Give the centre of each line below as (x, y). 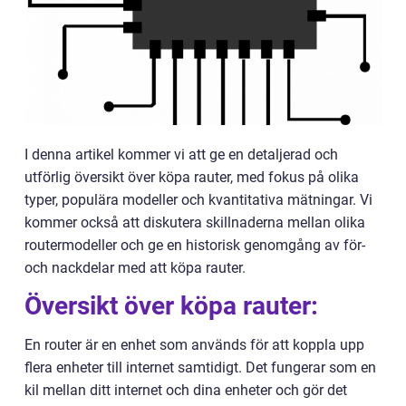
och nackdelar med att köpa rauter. (135, 268)
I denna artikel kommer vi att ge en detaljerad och (181, 155)
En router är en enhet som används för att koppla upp (194, 345)
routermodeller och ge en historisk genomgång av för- (195, 245)
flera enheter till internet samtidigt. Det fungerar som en (200, 367)
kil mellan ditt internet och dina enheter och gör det (186, 390)
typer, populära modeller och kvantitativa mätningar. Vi (198, 200)
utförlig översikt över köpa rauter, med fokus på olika (192, 177)
